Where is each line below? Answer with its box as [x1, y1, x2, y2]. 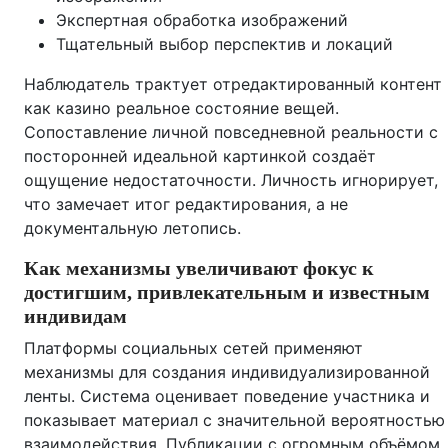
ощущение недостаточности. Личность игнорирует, [24, 170, 438, 190]
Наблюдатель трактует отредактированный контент [24, 74, 442, 94]
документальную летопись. [24, 218, 241, 238]
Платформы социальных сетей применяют [24, 338, 363, 358]
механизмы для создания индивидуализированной [24, 362, 430, 382]
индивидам [24, 305, 127, 327]
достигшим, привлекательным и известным [24, 281, 430, 303]
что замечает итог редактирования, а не [24, 194, 348, 214]
